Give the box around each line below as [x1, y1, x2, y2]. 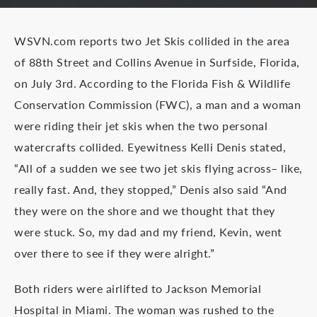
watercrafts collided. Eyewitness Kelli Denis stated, [14, 139, 286, 155]
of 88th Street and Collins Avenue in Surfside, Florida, [14, 54, 300, 70]
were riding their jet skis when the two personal [14, 117, 267, 134]
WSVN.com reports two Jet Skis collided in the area [14, 33, 289, 49]
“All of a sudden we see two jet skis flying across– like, [14, 160, 303, 176]
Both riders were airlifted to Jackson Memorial [14, 280, 261, 296]
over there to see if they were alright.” [14, 245, 214, 261]
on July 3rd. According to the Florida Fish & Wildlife [14, 75, 291, 91]
